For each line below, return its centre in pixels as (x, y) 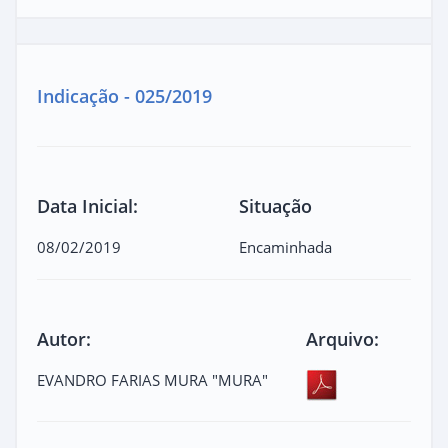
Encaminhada (285, 246)
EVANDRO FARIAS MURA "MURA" (152, 379)
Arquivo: (343, 338)
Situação (275, 205)
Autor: (64, 338)
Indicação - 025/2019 (124, 95)
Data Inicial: (87, 205)
